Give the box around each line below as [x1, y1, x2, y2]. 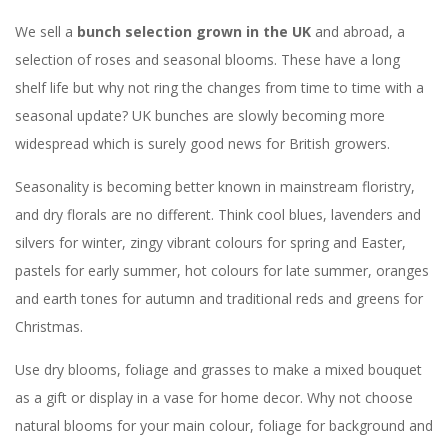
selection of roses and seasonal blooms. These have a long [15, 50, 400, 70]
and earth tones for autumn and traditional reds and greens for [15, 289, 423, 309]
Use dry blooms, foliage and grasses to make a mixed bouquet [15, 360, 422, 380]
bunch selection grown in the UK [77, 22, 315, 42]
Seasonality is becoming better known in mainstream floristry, [15, 177, 415, 197]
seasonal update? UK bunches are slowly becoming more [15, 106, 385, 126]
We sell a [15, 22, 77, 42]
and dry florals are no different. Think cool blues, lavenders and [15, 205, 421, 225]
